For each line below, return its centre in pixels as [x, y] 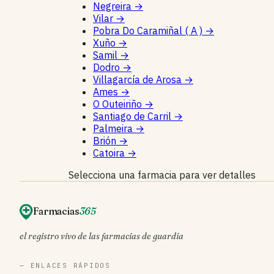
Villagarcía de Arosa [139, 79]
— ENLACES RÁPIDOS [65, 265]
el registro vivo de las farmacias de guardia [102, 236]
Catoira [110, 153]
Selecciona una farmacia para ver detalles [162, 175]
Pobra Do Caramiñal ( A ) [149, 30]
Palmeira [114, 128]
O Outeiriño [119, 104]
